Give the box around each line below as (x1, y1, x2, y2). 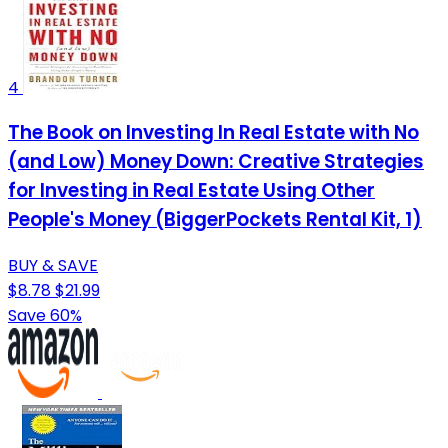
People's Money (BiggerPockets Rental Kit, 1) (8, 206, 422, 234)
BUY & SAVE (8, 254, 98, 278)
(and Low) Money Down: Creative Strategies (8, 148, 424, 176)
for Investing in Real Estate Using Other (8, 177, 375, 205)
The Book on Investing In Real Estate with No (8, 119, 419, 147)
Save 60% (8, 304, 82, 328)
